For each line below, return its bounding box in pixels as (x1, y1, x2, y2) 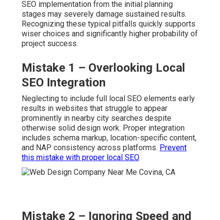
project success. (22, 38, 78, 48)
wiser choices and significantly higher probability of (22, 28, 198, 38)
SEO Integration (22, 75, 106, 89)
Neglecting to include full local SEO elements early (22, 93, 195, 103)
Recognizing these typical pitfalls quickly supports (22, 19, 195, 28)
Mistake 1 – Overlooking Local (22, 60, 185, 75)
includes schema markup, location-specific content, (22, 133, 196, 142)
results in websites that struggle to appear (22, 103, 167, 113)
